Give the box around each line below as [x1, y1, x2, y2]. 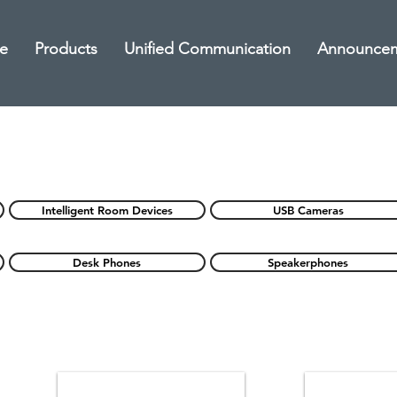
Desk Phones [73, 255, 141, 269]
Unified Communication [124, 39, 291, 58]
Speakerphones [268, 255, 348, 269]
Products [35, 39, 97, 58]
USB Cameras [272, 203, 344, 217]
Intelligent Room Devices [41, 203, 173, 217]
